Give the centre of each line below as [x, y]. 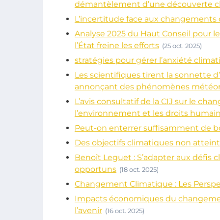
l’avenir [88, 210]
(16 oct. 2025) [125, 211]
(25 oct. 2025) [182, 46]
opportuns [96, 169]
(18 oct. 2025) [139, 169]
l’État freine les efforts [117, 45]
